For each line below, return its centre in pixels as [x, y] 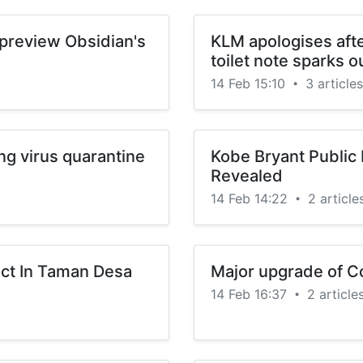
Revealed [247, 176]
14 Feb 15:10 [250, 83]
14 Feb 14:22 [251, 199]
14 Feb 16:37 [251, 294]
